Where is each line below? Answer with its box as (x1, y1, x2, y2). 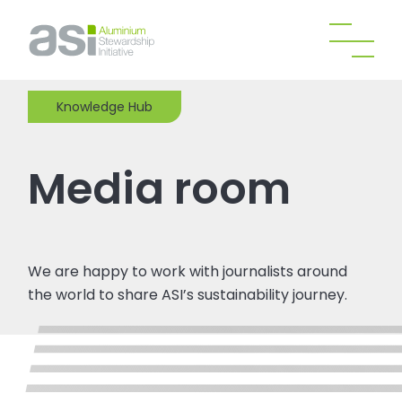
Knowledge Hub (57, 97, 153, 116)
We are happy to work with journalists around (28, 260, 348, 282)
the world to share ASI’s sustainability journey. (28, 284, 348, 305)
